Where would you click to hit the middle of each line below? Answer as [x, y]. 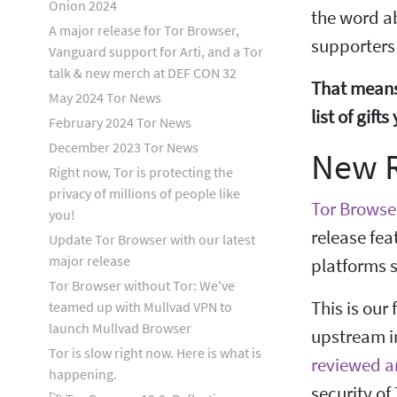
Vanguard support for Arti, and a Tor [156, 51]
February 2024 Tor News [120, 122]
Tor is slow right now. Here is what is [155, 353]
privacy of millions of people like [144, 193]
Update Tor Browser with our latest [152, 239]
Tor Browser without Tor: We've [142, 285]
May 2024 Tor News [105, 97]
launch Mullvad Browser [120, 328]
